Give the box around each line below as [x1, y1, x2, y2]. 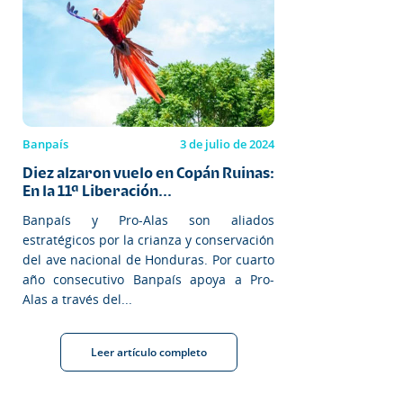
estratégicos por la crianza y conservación [22, 230, 274, 248]
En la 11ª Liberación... [22, 181, 172, 200]
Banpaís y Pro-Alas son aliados [22, 210, 274, 228]
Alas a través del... [22, 290, 132, 308]
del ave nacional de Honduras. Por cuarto [22, 250, 274, 268]
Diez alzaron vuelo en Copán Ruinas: [22, 163, 274, 182]
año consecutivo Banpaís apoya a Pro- [22, 270, 274, 288]
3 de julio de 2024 [180, 135, 274, 152]
